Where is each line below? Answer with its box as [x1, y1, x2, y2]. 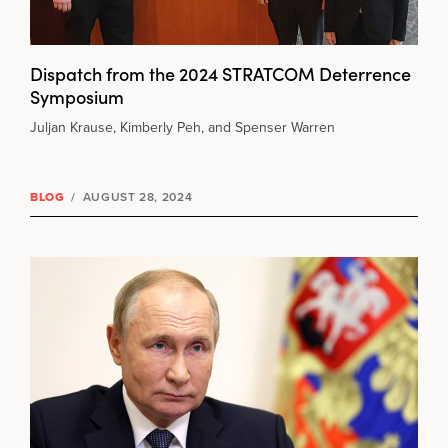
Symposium [30, 84, 124, 110]
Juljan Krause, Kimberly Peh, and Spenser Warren [30, 117, 335, 139]
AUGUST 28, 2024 [78, 188, 193, 207]
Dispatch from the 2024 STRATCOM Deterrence [30, 61, 411, 87]
